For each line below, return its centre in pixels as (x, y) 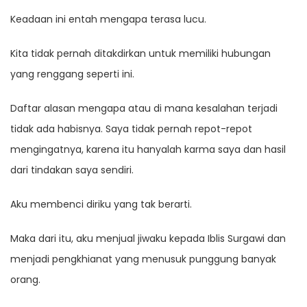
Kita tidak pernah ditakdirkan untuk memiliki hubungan (140, 54)
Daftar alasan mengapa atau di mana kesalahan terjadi (144, 109)
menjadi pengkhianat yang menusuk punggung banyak (143, 259)
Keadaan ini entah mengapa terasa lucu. (108, 20)
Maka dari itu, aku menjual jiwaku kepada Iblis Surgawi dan (148, 239)
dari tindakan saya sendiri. (72, 170)
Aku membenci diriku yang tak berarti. (101, 205)
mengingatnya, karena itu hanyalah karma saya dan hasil (148, 150)
